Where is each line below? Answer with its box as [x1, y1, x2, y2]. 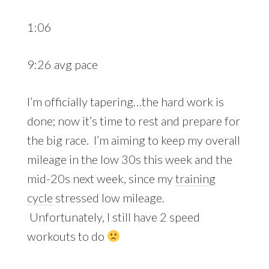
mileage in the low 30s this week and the [26, 151, 232, 166]
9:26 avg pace [26, 56, 98, 71]
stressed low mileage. [52, 190, 165, 205]
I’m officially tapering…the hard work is [26, 94, 224, 109]
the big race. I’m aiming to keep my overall [26, 132, 240, 147]
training [175, 171, 216, 186]
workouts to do [26, 228, 107, 243]
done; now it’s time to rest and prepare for [26, 113, 240, 128]
